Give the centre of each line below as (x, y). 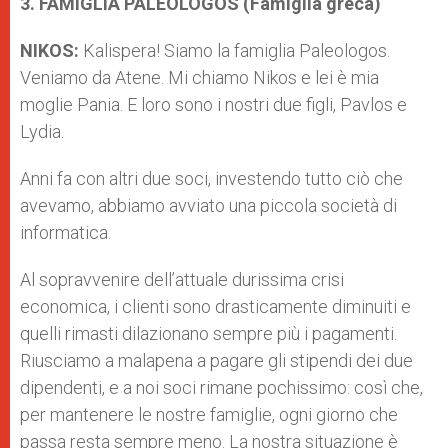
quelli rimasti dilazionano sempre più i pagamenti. (208, 333)
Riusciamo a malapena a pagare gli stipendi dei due (216, 360)
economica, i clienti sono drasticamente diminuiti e (215, 306)
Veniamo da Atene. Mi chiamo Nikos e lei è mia (199, 77)
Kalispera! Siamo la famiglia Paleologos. (236, 50)
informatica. (65, 232)
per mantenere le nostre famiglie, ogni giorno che (209, 414)
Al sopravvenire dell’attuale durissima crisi (182, 279)
